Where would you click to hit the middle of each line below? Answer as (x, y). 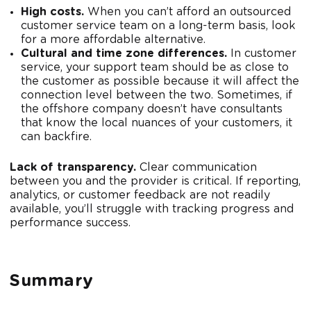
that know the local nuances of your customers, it (157, 123)
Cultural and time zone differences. (124, 54)
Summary (52, 281)
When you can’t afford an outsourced (189, 12)
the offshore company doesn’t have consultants (152, 109)
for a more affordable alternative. (115, 40)
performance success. (70, 223)
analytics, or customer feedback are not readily (140, 195)
